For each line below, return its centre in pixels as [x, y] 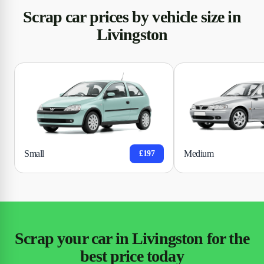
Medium [199, 154]
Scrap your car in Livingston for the [132, 238]
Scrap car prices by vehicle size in [132, 16]
